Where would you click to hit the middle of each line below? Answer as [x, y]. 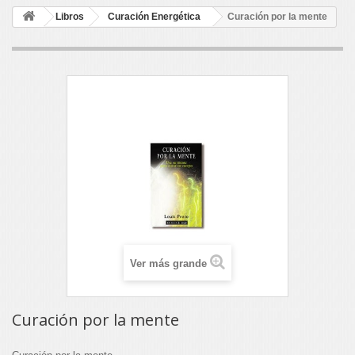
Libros [70, 17]
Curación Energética [154, 17]
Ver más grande [168, 263]
